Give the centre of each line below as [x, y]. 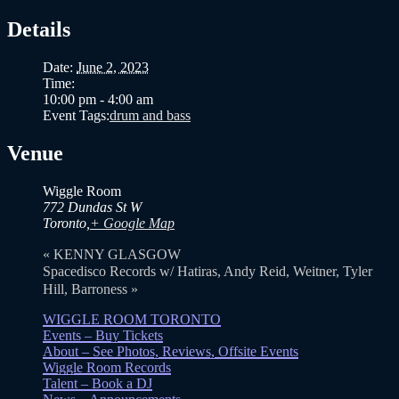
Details [39, 29]
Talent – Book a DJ [98, 383]
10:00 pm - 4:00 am [98, 99]
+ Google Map [132, 223]
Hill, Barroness [87, 289]
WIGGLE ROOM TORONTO [132, 319]
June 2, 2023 [113, 67]
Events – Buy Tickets [103, 335]
